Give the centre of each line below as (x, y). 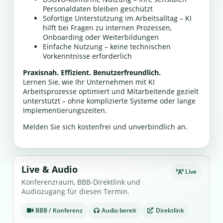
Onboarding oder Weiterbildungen (101, 37)
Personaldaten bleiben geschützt (98, 9)
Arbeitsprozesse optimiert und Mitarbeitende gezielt (111, 92)
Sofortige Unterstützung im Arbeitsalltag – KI (117, 18)
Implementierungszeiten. (65, 111)
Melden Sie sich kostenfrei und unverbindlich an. (105, 127)
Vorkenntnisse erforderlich (87, 56)
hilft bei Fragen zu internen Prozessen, (107, 28)
